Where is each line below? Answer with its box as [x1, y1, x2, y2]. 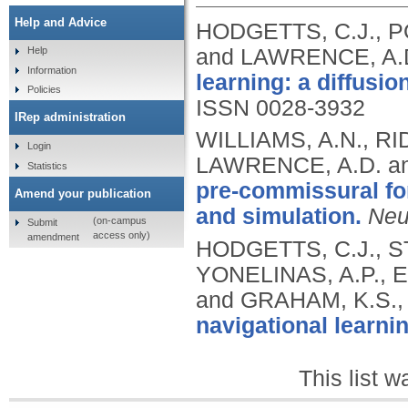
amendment [26, 230, 79, 242]
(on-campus [92, 215, 147, 227]
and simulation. [196, 204, 362, 229]
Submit [26, 216, 57, 228]
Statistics [26, 159, 67, 171]
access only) [92, 229, 150, 241]
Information [26, 64, 76, 76]
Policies [26, 84, 61, 96]
